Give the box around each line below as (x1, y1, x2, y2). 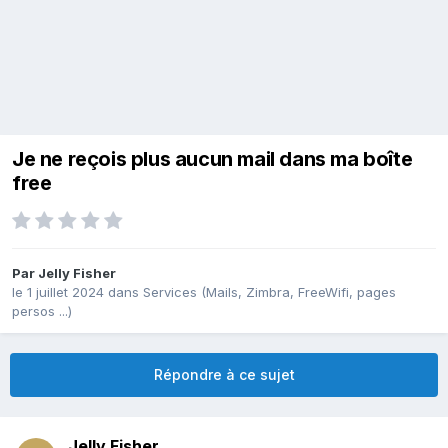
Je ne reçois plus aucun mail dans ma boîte (12, 147, 413, 172)
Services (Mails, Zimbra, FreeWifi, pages (143, 284, 396, 301)
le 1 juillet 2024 (12, 284, 104, 301)
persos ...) (12, 303, 72, 320)
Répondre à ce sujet (153, 366, 295, 384)
